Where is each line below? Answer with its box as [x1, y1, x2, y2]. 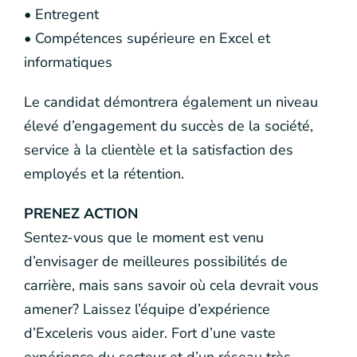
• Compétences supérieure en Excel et [24, 29, 270, 48]
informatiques [24, 53, 112, 72]
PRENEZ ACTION [24, 204, 138, 223]
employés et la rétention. [24, 164, 184, 183]
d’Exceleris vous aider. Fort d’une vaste [24, 324, 276, 343]
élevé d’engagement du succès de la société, [24, 116, 313, 135]
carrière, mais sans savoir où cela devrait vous [24, 276, 319, 295]
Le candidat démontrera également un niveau [24, 92, 318, 112]
